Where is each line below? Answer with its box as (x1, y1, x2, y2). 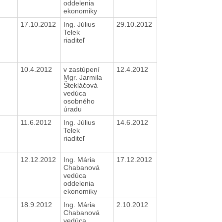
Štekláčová (63, 81, 98, 89)
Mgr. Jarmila (63, 73, 102, 81)
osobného (63, 97, 95, 105)
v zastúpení (63, 65, 100, 73)
